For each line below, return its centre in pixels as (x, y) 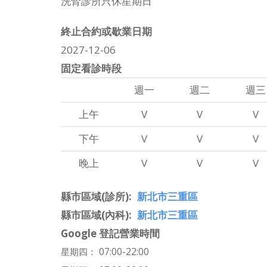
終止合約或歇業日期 (106, 31)
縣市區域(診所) (95, 196)
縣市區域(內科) (95, 215)
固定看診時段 (91, 68)
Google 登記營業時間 (110, 233)
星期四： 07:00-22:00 (105, 252)
